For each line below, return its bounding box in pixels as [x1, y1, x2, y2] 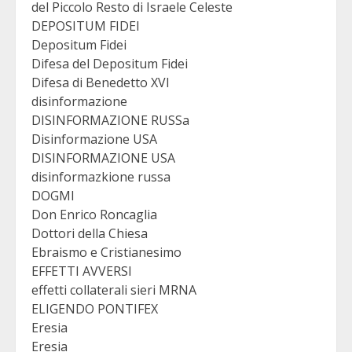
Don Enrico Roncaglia [31, 206, 157, 224]
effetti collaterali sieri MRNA [31, 281, 196, 299]
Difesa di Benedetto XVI [31, 74, 170, 92]
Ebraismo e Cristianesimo [31, 244, 181, 262]
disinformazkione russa [31, 168, 170, 186]
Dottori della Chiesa [31, 225, 148, 243]
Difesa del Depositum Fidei [31, 55, 188, 73]
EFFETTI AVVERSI [31, 262, 132, 280]
